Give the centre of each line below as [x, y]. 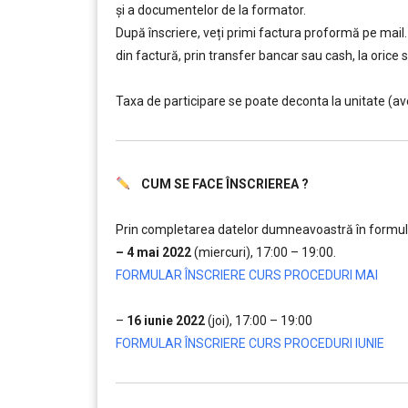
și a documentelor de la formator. [211, 10]
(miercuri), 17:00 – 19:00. [264, 252]
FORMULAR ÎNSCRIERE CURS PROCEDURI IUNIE [250, 343]
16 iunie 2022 [164, 321]
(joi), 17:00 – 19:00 [259, 321]
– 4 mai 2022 [153, 252]
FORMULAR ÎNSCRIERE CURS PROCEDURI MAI [247, 275]
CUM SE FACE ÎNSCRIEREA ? [219, 184]
